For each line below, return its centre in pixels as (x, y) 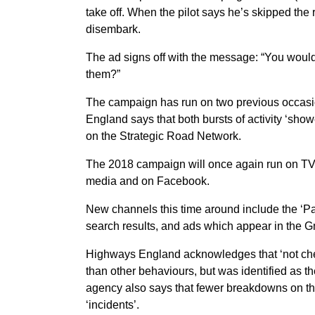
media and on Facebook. (148, 181)
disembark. (113, 29)
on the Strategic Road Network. (163, 136)
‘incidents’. (112, 305)
